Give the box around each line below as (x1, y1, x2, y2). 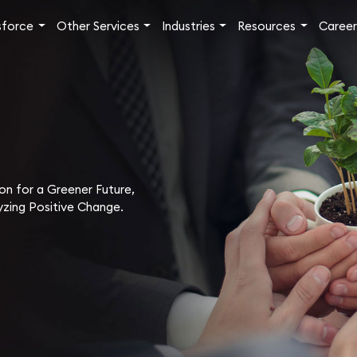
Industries (161, 18, 215, 33)
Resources (237, 18, 296, 33)
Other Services (56, 18, 139, 33)
